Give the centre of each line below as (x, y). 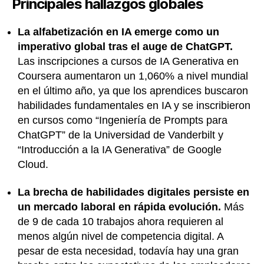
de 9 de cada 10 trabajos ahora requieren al (121, 222)
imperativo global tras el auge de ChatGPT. (125, 46)
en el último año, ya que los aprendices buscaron (133, 90)
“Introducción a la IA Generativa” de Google (120, 149)
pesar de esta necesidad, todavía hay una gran (128, 251)
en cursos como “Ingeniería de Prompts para (123, 120)
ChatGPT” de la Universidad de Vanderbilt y (121, 135)
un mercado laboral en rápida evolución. (119, 207)
